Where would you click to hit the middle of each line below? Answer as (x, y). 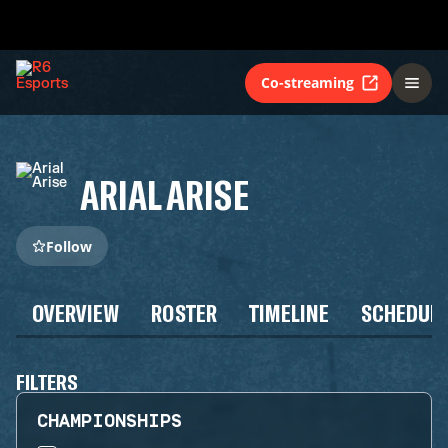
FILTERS (47, 381)
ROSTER (184, 312)
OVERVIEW (76, 312)
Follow (69, 246)
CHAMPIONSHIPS (110, 421)
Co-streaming (307, 82)
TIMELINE (289, 312)
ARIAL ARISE (164, 194)
